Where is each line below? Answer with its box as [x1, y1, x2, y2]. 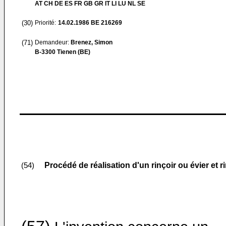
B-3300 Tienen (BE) [35, 48, 90, 55]
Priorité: [35, 19, 56, 26]
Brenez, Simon [71, 39, 112, 46]
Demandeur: [35, 39, 71, 46]
